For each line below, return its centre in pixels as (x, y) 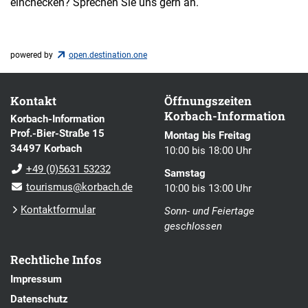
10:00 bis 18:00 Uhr (208, 150)
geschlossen (193, 227)
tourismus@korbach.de (79, 187)
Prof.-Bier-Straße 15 (57, 133)
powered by (33, 55)
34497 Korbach (46, 148)
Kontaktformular (58, 209)
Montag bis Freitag (208, 135)
